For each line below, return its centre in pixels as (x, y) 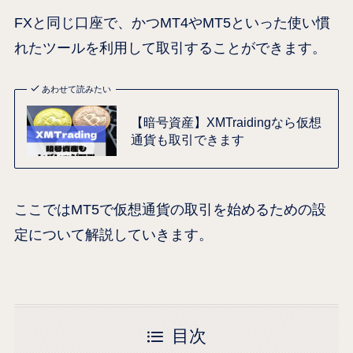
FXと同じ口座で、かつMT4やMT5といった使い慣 (172, 23)
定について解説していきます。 (113, 235)
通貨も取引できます (187, 140)
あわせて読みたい (77, 89)
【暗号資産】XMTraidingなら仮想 (226, 123)
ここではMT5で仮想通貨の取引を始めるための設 (170, 210)
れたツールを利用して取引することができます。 (170, 48)
